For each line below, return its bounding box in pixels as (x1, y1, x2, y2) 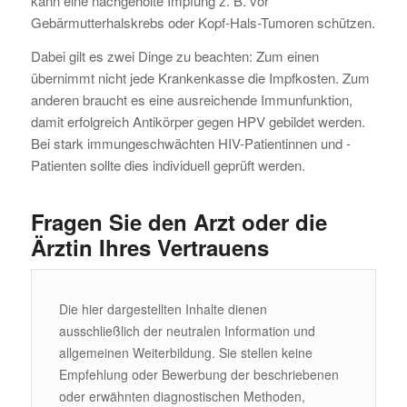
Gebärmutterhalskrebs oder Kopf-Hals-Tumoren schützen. (30, 12, 375, 32)
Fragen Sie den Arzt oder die (30, 205, 327, 237)
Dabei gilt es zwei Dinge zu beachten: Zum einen (30, 45, 319, 65)
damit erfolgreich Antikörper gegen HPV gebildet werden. (30, 111, 365, 131)
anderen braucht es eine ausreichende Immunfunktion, (30, 89, 352, 109)
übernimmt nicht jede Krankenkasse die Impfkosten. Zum (30, 67, 370, 87)
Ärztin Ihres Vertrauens (30, 231, 269, 263)
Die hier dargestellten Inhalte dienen (58, 300, 267, 319)
